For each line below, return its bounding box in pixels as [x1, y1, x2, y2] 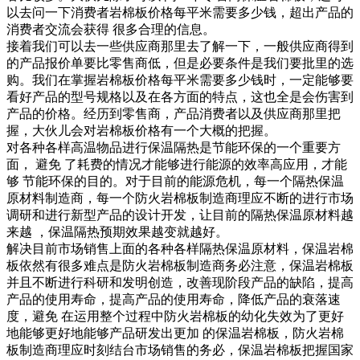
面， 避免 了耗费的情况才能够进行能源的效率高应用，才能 [6, 157, 347, 172]
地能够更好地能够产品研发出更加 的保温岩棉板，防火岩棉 [6, 326, 344, 341]
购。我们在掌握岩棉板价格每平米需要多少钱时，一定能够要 [6, 73, 354, 88]
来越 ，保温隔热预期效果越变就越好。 [6, 225, 228, 239]
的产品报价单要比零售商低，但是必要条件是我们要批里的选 [6, 56, 354, 71]
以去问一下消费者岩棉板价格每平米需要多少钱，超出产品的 [6, 6, 354, 20]
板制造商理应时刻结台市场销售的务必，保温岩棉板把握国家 [6, 343, 354, 358]
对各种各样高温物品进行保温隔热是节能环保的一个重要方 [6, 141, 341, 155]
